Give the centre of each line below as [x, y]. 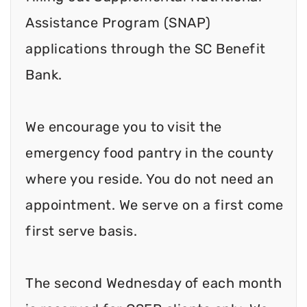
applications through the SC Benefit [146, 48]
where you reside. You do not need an [149, 179]
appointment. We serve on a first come [155, 205]
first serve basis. [81, 231]
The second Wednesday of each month [153, 283]
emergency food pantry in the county [149, 152]
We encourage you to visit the [124, 126]
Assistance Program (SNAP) [118, 22]
